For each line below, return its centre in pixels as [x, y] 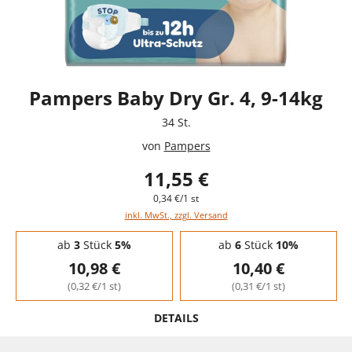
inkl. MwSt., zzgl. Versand [176, 214]
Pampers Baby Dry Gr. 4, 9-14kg [176, 97]
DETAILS [176, 317]
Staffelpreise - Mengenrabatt [82, 235]
